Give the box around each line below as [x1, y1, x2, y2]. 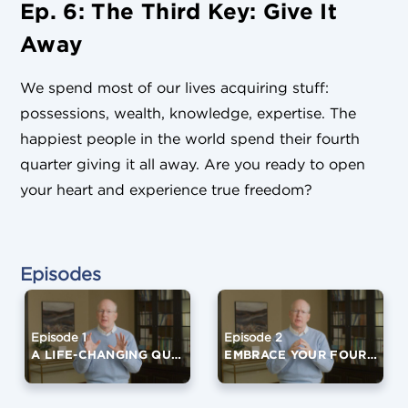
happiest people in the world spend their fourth [20, 129, 360, 148]
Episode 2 [224, 330, 283, 346]
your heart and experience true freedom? [20, 180, 312, 199]
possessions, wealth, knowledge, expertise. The [20, 104, 356, 123]
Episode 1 [31, 330, 87, 346]
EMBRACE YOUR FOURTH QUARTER [366, 346, 377, 363]
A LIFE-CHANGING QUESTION [171, 346, 182, 363]
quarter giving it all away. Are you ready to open [20, 155, 365, 174]
